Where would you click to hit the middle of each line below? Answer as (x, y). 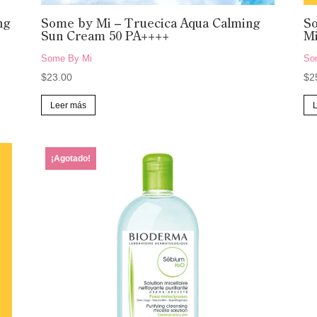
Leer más (68, 105)
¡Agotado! (70, 159)
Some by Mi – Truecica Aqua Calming (150, 24)
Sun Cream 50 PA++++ (105, 37)
